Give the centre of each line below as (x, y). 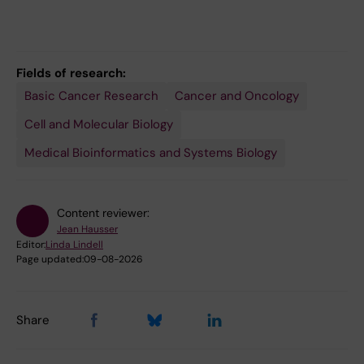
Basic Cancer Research (91, 96)
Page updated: (50, 260)
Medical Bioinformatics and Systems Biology (151, 153)
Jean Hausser (87, 230)
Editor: (31, 245)
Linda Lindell (74, 245)
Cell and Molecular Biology (99, 125)
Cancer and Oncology (237, 96)
